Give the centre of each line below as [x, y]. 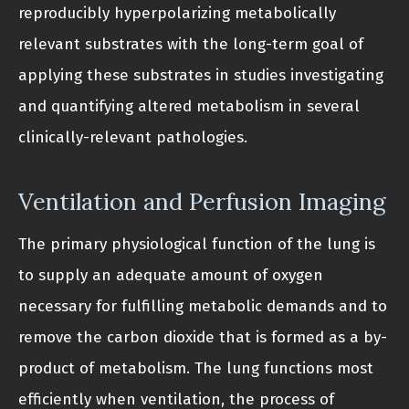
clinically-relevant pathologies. [133, 138]
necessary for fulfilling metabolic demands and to [203, 307]
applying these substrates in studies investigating [201, 76]
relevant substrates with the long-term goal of [191, 45]
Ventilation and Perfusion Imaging [202, 202]
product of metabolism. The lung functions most [196, 369]
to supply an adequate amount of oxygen [171, 276]
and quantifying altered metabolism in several [189, 107]
